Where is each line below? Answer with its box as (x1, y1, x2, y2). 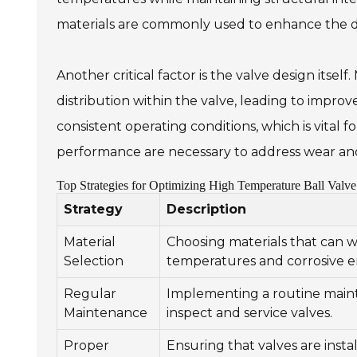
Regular (64, 286, 116, 301)
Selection (64, 253, 124, 269)
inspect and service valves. (167, 305, 332, 320)
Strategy (64, 202, 123, 217)
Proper (64, 338, 109, 353)
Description (167, 202, 246, 217)
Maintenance (64, 305, 147, 320)
